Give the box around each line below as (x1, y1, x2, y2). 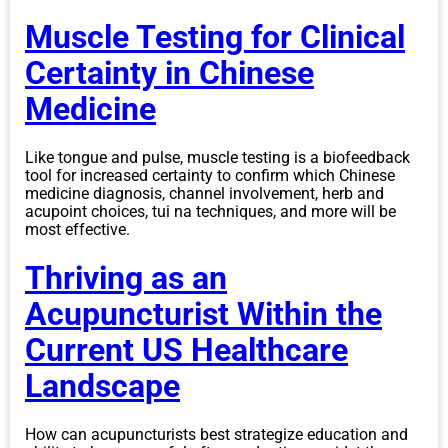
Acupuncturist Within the (25, 295, 382, 334)
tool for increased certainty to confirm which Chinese (25, 165, 395, 185)
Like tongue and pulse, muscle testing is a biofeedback (25, 147, 410, 167)
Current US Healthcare (25, 331, 348, 370)
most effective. (25, 219, 130, 239)
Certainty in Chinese (25, 54, 314, 93)
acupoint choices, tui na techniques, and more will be (25, 201, 396, 221)
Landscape (25, 367, 180, 406)
